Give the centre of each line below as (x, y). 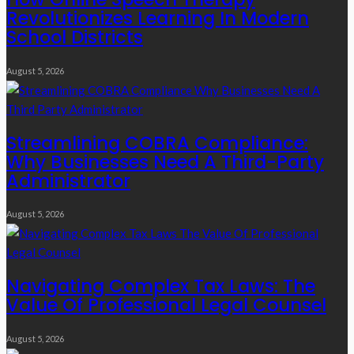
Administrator (68, 181)
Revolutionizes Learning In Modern (158, 19)
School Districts (75, 38)
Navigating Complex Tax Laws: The (161, 286)
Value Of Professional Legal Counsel (166, 305)
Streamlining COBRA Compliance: (157, 143)
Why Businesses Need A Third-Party (165, 162)
